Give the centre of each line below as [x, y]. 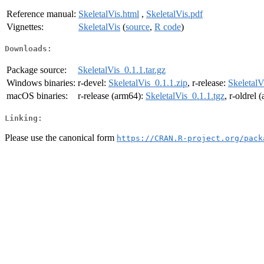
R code [168, 27]
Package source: [37, 70]
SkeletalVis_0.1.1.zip [148, 83]
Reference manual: [41, 14]
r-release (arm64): [112, 96]
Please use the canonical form [61, 137]
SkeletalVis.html [109, 14]
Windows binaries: [41, 83]
